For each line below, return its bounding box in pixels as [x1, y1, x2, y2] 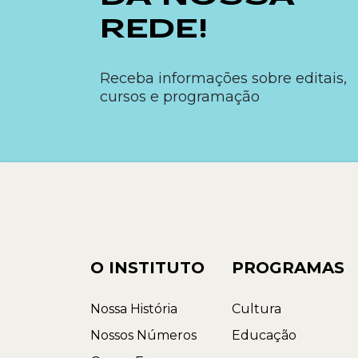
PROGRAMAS [232, 258, 345, 278]
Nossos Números [90, 328, 197, 344]
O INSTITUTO [90, 258, 205, 278]
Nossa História [90, 301, 177, 317]
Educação [232, 328, 297, 344]
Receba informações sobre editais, [100, 70, 347, 88]
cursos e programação [100, 88, 260, 106]
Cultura [232, 301, 282, 317]
